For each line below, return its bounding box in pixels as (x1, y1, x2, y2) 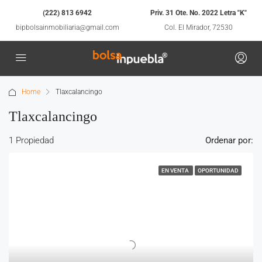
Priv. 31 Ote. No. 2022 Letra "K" (150, 9, 247, 17)
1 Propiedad (9, 135, 54, 146)
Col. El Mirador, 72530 (164, 23, 233, 32)
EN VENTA (161, 167, 190, 174)
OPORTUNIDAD (198, 167, 239, 174)
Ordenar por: (205, 135, 253, 146)
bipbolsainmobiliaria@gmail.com (15, 23, 119, 32)
